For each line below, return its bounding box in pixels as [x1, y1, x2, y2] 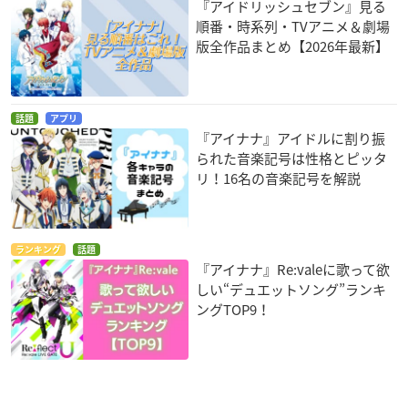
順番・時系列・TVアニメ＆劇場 [196, 16, 391, 37]
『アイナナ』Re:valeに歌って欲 [196, 260, 391, 280]
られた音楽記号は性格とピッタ [196, 148, 388, 169]
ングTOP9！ [196, 300, 271, 321]
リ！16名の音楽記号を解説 [196, 168, 362, 189]
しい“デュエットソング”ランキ [196, 280, 387, 301]
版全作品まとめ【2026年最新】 [196, 36, 390, 57]
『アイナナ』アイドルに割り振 [196, 128, 386, 149]
